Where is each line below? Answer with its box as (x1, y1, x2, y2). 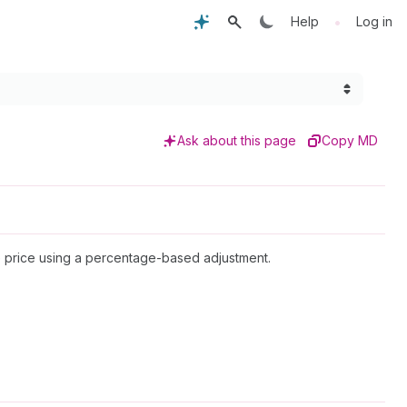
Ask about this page (177, 133, 296, 148)
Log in (356, 14, 392, 29)
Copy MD (322, 133, 378, 148)
